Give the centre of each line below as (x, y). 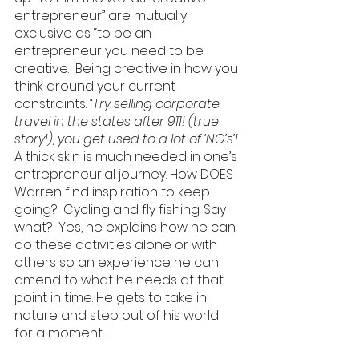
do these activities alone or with (117, 245)
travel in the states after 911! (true (118, 121)
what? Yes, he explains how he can (127, 227)
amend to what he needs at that (121, 280)
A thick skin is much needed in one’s (127, 157)
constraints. (52, 104)
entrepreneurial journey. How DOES (125, 174)
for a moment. (62, 333)
